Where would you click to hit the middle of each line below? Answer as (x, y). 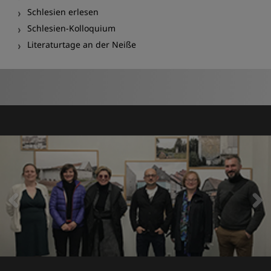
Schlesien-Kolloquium (71, 28)
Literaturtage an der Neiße (82, 44)
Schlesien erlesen (63, 11)
